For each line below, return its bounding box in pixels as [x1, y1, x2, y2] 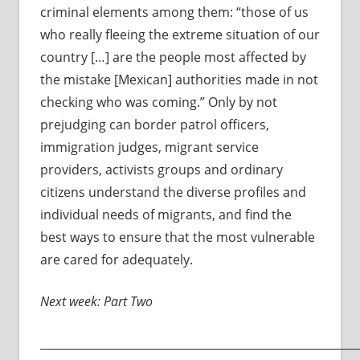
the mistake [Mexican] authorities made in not [39, 71, 318, 89]
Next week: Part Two [39, 292, 156, 311]
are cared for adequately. [39, 251, 193, 269]
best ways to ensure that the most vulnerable [39, 228, 315, 247]
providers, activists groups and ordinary [39, 161, 283, 179]
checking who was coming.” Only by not [39, 93, 277, 112]
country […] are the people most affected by [39, 48, 306, 67]
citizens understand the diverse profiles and [39, 183, 306, 202]
